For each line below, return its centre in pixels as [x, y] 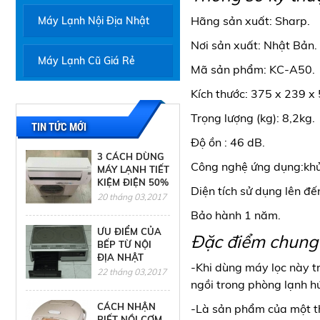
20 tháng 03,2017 [132, 197]
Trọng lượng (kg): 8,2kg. [253, 118]
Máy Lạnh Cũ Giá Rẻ [86, 61]
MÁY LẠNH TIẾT [133, 169]
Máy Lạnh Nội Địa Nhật [94, 21]
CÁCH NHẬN [126, 306]
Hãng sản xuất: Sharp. [250, 21]
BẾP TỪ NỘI [124, 244]
